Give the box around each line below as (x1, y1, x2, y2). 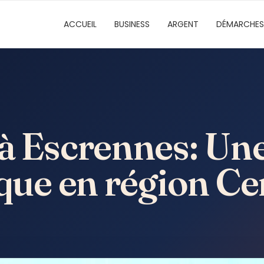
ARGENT (167, 18, 199, 30)
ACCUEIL (64, 18, 97, 30)
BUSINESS (114, 18, 150, 30)
